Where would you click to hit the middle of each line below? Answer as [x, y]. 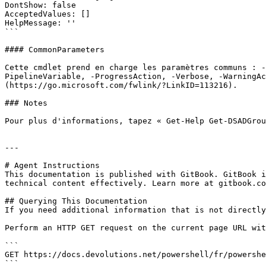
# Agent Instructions [52, 165]
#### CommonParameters [55, 50]
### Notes [26, 103]
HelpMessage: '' [40, 23]
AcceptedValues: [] [47, 14]
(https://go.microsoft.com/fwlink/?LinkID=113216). [121, 85]
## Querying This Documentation [76, 201]
